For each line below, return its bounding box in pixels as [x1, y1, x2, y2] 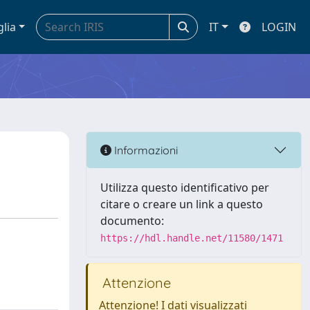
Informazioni [111, 143, 178, 157]
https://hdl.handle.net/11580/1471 [100, 232, 283, 244]
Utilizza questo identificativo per [100, 180, 269, 195]
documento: [100, 213, 164, 228]
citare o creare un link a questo [100, 197, 263, 212]
